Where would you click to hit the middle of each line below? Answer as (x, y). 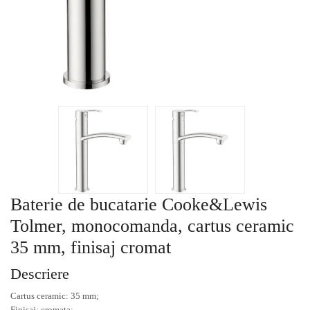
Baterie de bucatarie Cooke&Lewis (139, 204)
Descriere (40, 274)
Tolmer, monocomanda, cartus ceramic (152, 226)
